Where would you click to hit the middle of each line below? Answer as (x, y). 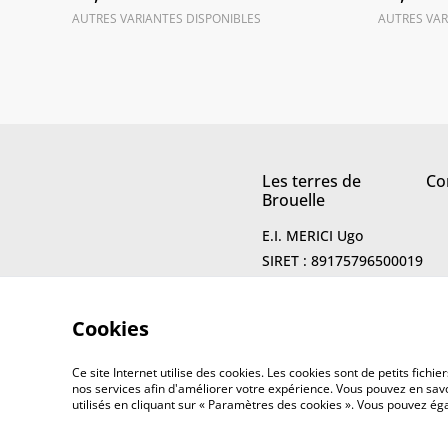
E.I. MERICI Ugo (312, 235)
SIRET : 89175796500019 (342, 260)
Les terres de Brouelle (214, 413)
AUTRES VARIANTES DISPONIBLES (166, 18)
